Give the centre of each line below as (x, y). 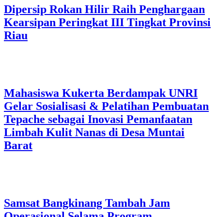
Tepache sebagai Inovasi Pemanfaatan (98, 119)
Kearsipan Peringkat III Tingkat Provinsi (107, 23)
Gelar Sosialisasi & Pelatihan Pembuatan (106, 106)
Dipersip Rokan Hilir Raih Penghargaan (104, 9)
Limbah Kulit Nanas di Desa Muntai (94, 132)
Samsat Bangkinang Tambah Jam (87, 203)
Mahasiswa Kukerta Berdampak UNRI (101, 93)
